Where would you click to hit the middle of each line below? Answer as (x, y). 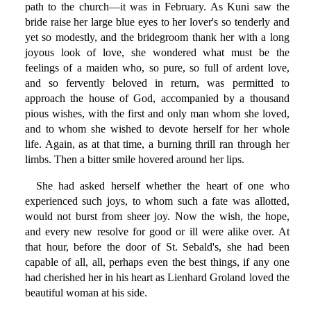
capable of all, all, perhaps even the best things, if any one (157, 262)
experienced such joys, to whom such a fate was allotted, (157, 201)
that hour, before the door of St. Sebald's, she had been (157, 247)
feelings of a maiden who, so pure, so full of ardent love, (157, 68)
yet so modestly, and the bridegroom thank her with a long (157, 37)
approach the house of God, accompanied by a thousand (157, 99)
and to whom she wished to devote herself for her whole (157, 129)
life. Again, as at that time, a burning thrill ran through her (157, 144)
